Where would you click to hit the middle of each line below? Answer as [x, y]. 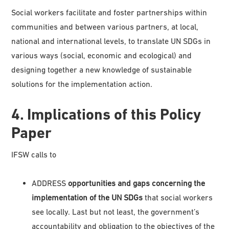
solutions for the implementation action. [82, 84]
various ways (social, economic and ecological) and [102, 55]
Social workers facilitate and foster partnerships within [109, 12]
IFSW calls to [34, 154]
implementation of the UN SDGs [87, 197]
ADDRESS [50, 183]
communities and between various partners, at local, [105, 26]
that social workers [178, 197]
